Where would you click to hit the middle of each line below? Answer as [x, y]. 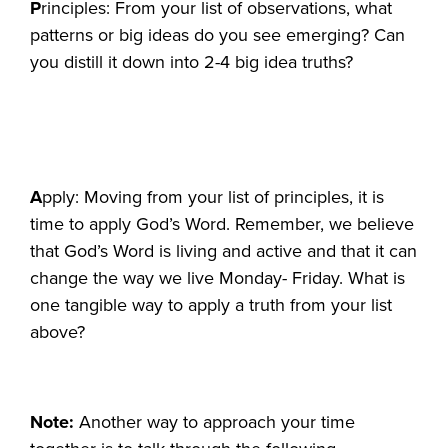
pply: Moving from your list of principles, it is [213, 196]
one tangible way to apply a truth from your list [211, 304]
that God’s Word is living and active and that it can [224, 250]
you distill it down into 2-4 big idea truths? [192, 61]
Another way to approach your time [215, 421]
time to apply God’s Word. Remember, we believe [222, 223]
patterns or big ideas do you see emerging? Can [218, 34]
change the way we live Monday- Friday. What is [218, 277]
